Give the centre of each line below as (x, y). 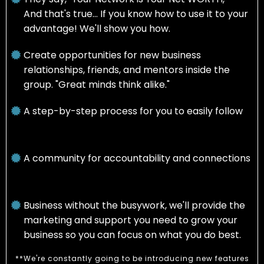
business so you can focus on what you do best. (132, 235)
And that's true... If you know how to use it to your (136, 14)
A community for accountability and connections (137, 159)
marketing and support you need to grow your (131, 220)
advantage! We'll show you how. (97, 29)
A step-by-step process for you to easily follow (133, 111)
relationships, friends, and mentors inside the (127, 70)
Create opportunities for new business (112, 55)
